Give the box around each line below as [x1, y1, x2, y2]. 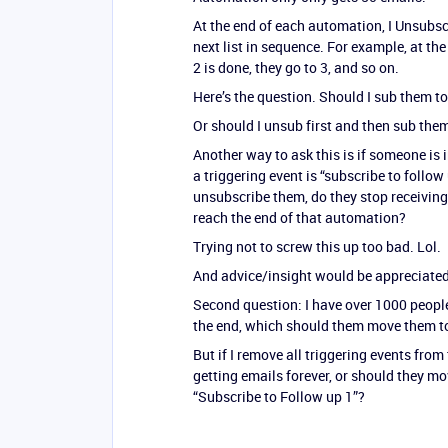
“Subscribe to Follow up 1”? [193, 387, 365, 406]
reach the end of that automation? [193, 208, 406, 227]
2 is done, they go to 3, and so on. [193, 58, 399, 77]
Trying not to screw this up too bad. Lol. [193, 237, 441, 256]
